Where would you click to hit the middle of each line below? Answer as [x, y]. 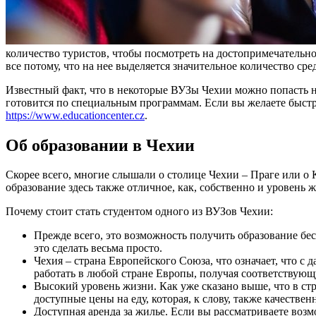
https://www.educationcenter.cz [75, 115]
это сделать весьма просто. [98, 248]
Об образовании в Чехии [100, 145]
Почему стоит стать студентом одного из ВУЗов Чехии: [139, 212]
